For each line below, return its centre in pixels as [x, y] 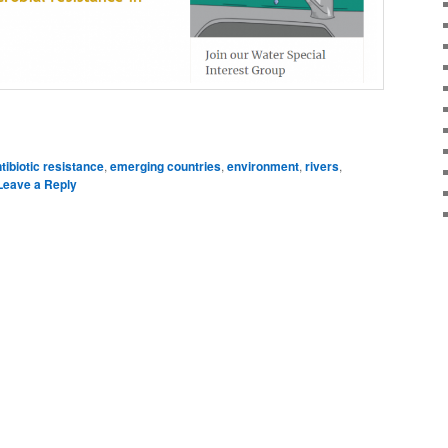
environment [263, 165]
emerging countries [165, 165]
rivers [322, 165]
